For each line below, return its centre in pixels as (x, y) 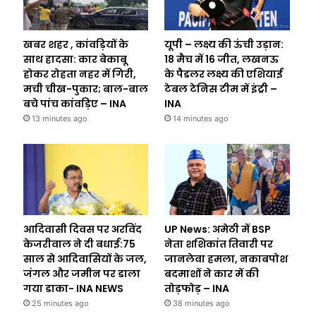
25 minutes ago (60, 303)
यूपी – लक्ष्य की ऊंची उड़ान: (224, 45)
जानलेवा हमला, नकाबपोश (226, 259)
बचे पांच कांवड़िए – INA (74, 104)
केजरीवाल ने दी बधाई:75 (79, 244)
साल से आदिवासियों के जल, (85, 259)
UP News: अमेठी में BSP (218, 229)
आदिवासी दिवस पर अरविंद (82, 229)
